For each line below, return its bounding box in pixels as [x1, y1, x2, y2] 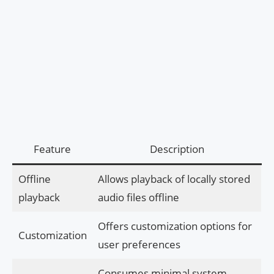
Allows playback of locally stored [97, 172, 250, 187]
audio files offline [97, 190, 179, 205]
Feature [34, 142, 71, 157]
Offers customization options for [97, 219, 252, 234]
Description [149, 142, 204, 157]
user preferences [97, 237, 180, 252]
